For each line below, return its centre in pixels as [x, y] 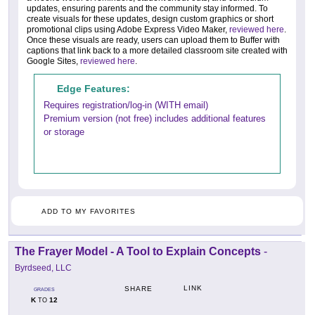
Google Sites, [53, 62]
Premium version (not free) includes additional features [155, 119]
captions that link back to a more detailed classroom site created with [157, 51]
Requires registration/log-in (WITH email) [126, 105]
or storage [64, 132]
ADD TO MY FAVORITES [89, 212]
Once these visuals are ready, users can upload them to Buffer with [153, 40]
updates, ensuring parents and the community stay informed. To [147, 9]
